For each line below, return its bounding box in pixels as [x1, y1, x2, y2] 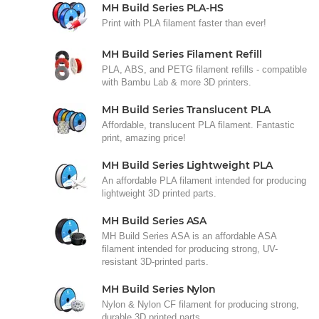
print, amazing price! [102, 132, 186, 143]
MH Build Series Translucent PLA [102, 103, 271, 116]
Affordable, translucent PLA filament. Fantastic [102, 119, 295, 130]
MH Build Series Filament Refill [102, 47, 263, 61]
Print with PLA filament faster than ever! [102, 17, 266, 28]
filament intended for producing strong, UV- [102, 243, 278, 254]
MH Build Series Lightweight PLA [102, 158, 273, 172]
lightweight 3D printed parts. [102, 187, 216, 199]
